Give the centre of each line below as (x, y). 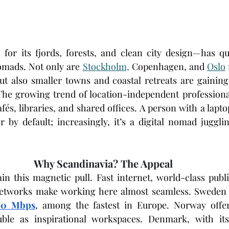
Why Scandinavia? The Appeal (103, 164)
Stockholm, (106, 67)
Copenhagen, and (168, 67)
